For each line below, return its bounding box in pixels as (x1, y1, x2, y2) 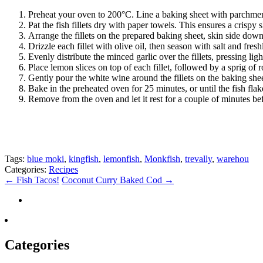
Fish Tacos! (14, 174, 59, 185)
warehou (217, 153, 249, 164)
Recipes (49, 164, 78, 174)
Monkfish (144, 153, 180, 164)
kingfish (69, 153, 99, 164)
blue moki (27, 153, 64, 164)
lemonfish (103, 153, 140, 164)
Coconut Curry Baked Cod (62, 174, 164, 185)
